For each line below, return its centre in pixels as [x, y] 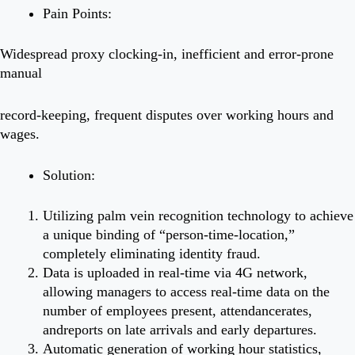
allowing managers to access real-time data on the [186, 292]
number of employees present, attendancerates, [177, 311]
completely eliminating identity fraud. [152, 254]
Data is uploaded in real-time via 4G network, [175, 273]
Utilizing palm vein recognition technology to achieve [198, 216]
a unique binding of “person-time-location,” [169, 235]
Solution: [69, 176]
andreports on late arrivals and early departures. [180, 330]
